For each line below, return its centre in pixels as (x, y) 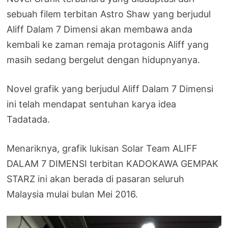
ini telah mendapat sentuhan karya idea (92, 104)
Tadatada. (28, 120)
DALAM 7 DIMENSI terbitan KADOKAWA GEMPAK (113, 164)
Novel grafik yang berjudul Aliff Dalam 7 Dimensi (110, 89)
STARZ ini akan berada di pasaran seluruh (96, 179)
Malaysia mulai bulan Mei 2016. (73, 194)
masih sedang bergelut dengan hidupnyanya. (104, 60)
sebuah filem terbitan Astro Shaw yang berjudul (109, 14)
